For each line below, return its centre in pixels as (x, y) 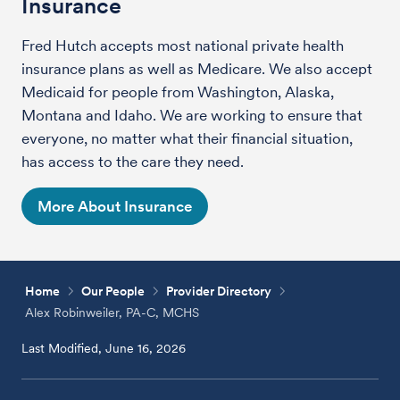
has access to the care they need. (133, 161)
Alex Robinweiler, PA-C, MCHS (112, 312)
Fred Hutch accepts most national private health (183, 45)
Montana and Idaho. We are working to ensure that (192, 115)
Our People (113, 291)
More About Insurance (115, 206)
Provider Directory (219, 291)
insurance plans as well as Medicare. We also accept (197, 68)
